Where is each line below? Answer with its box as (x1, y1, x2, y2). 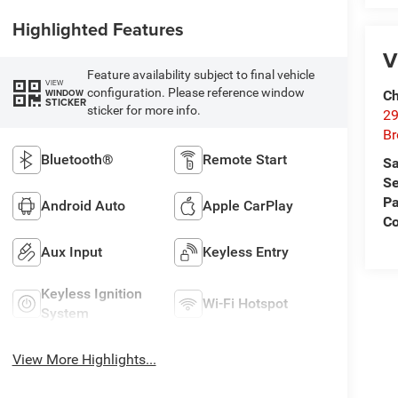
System (40, 305, 89, 322)
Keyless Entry (203, 243, 290, 261)
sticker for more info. (86, 103, 201, 118)
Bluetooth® (40, 151, 114, 169)
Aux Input (40, 243, 102, 261)
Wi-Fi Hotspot (203, 295, 289, 313)
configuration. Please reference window (86, 85, 305, 100)
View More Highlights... (12, 351, 156, 369)
